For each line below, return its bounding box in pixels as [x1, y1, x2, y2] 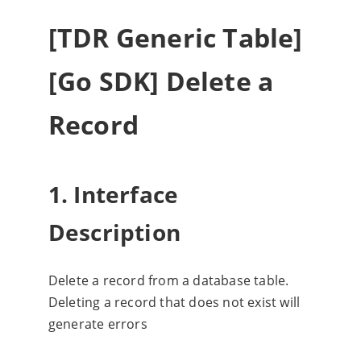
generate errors [48, 315, 147, 334]
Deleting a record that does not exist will [48, 293, 301, 312]
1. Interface [48, 178, 179, 210]
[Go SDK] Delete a [48, 64, 274, 98]
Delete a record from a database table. [48, 272, 289, 290]
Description [48, 216, 180, 247]
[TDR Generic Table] [48, 20, 303, 55]
